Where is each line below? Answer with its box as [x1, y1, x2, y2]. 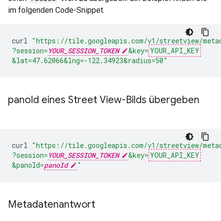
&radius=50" [123, 56, 168, 66]
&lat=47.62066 [12, 56, 64, 66]
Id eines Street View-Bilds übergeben [31, 94, 199, 107]
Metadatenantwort [8, 198, 95, 211]
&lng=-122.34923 [64, 56, 123, 66]
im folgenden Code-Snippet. [8, 5, 105, 15]
